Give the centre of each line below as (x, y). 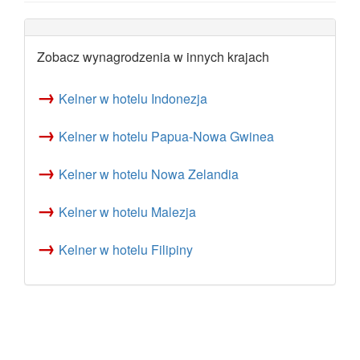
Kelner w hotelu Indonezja (133, 98)
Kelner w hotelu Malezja (127, 212)
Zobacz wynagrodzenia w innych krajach (153, 57)
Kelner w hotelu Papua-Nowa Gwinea (166, 136)
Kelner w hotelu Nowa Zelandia (149, 174)
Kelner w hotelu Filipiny (126, 250)
